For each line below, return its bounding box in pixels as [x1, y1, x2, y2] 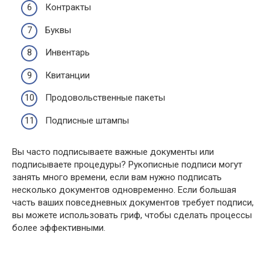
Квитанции [45, 69, 90, 81]
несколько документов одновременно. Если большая [12, 184, 236, 195]
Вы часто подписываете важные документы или [12, 146, 214, 157]
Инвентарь [45, 47, 90, 58]
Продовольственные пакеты [45, 92, 165, 103]
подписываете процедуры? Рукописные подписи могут [12, 159, 242, 170]
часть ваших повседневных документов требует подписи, [12, 196, 254, 208]
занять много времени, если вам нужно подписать [12, 171, 222, 183]
